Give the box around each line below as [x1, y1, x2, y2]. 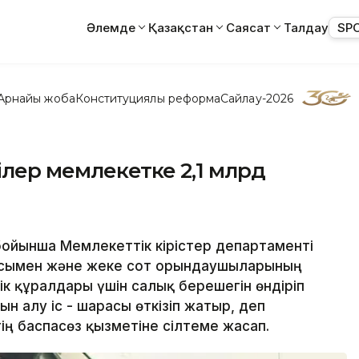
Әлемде [87, 19, 135, 35]
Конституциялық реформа [75, 91, 221, 106]
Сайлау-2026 [220, 91, 293, 106]
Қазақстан [148, 19, 213, 35]
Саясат [226, 19, 271, 35]
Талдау [284, 19, 329, 35]
